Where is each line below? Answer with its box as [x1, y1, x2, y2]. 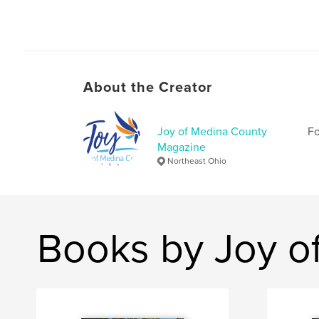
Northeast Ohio [167, 155, 226, 166]
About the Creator [83, 78, 212, 96]
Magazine [157, 140, 206, 155]
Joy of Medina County [157, 124, 267, 139]
